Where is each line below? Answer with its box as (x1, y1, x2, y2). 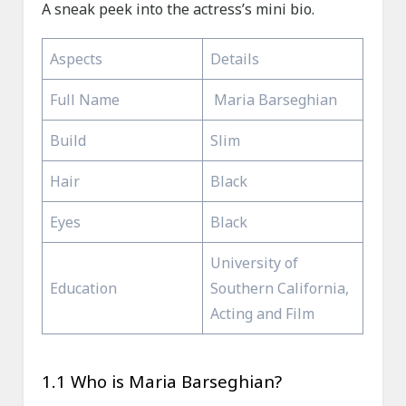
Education (50, 278, 118, 299)
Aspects (50, 49, 103, 70)
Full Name (50, 90, 121, 111)
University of (210, 253, 299, 274)
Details (210, 49, 260, 70)
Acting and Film (210, 304, 315, 324)
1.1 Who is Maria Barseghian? (42, 370, 283, 393)
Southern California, (210, 278, 350, 299)
